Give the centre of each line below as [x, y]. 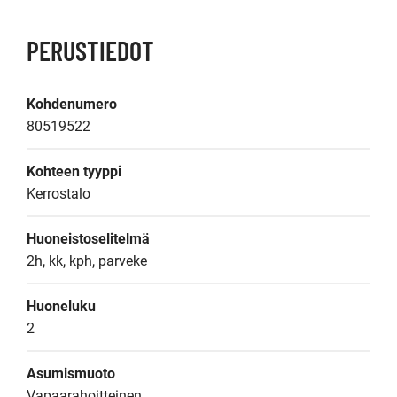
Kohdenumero [72, 104]
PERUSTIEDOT [90, 51]
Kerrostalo [58, 194]
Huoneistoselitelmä [88, 239]
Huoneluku [61, 306]
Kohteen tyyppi [74, 171]
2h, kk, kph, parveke [87, 261]
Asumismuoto [71, 374]
